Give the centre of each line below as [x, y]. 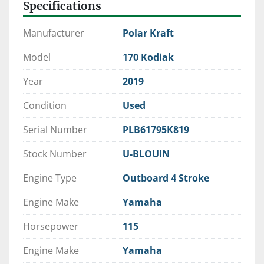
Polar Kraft [148, 33]
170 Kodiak [148, 57]
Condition [45, 106]
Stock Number [55, 154]
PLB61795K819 [156, 130]
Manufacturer [54, 33]
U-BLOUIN [146, 154]
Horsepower [51, 227]
